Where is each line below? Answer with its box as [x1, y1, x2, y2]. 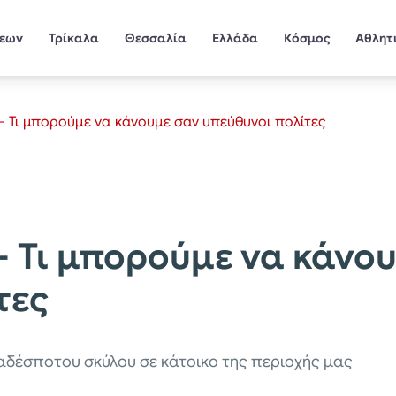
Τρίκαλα [49, 29, 100, 46]
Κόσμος [283, 29, 331, 46]
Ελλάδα [211, 29, 258, 46]
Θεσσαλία [124, 29, 187, 46]
